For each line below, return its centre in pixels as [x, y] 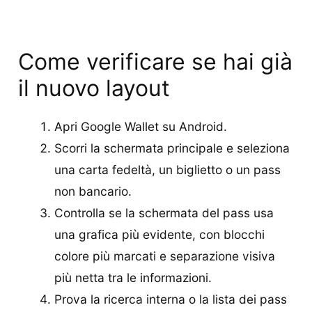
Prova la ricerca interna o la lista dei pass [170, 299]
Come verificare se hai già [155, 62]
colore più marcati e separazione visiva [164, 256]
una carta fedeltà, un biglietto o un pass [167, 170]
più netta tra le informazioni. [133, 278]
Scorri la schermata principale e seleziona [172, 148]
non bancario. [93, 192]
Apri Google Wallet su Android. [140, 127]
